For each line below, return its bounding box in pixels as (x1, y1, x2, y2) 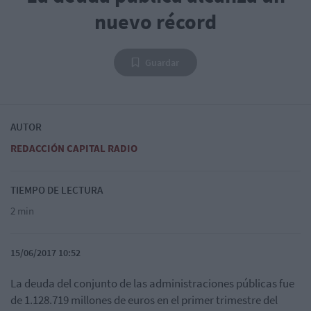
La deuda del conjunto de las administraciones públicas (10, 275, 277, 291)
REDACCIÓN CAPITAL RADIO (10, 141, 137, 155)
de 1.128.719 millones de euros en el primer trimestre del (10, 292, 278, 308)
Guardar (145, 56, 179, 69)
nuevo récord (94, 8, 217, 35)
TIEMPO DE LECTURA (10, 183, 103, 196)
